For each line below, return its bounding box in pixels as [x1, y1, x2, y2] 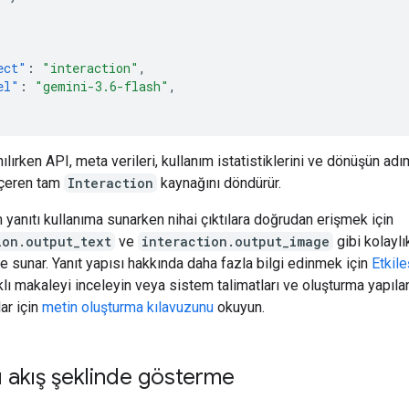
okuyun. [214, 298, 265, 316]
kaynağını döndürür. [157, 173, 281, 192]
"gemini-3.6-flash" [35, 77, 169, 95]
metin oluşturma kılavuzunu [42, 298, 214, 316]
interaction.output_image [142, 232, 330, 250]
